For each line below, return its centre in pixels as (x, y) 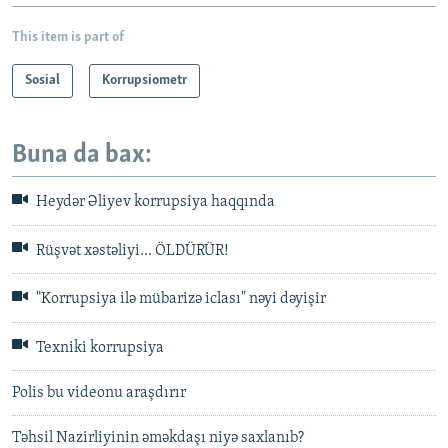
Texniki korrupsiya (98, 348)
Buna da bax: (82, 155)
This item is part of (68, 37)
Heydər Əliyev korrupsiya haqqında (154, 202)
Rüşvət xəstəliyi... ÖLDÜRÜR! (131, 251)
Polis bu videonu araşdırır (99, 393)
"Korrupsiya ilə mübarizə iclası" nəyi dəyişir (179, 299)
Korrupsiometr (144, 80)
